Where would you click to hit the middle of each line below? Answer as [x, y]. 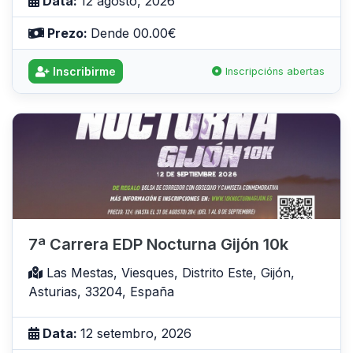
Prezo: [67, 33]
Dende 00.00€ [134, 33]
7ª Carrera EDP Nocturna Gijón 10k [158, 245]
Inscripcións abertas [273, 71]
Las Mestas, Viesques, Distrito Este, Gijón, [169, 273]
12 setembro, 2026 [136, 334]
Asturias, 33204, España [101, 292]
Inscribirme [83, 71]
